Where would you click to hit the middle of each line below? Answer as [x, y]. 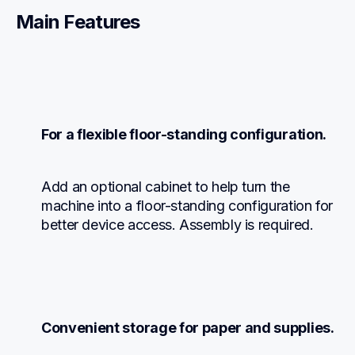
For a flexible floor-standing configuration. [184, 134]
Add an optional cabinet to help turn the [166, 186]
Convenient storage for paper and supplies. [188, 327]
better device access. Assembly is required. [177, 224]
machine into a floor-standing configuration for [187, 205]
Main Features [78, 22]
